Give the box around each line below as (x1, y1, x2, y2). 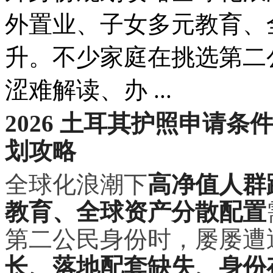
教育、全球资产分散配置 (5, 198, 266, 225)
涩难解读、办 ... (5, 76, 172, 103)
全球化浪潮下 (5, 171, 147, 197)
